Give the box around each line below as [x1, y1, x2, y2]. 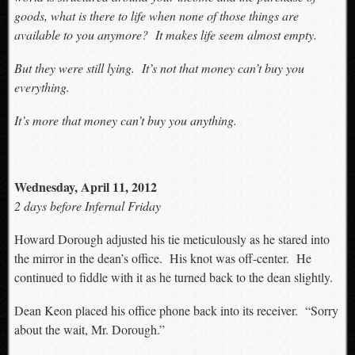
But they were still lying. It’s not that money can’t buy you [13, 59, 304, 76]
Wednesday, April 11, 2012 [13, 177, 157, 196]
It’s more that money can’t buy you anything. [13, 112, 237, 128]
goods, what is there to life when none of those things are [13, 7, 299, 24]
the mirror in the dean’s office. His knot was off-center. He [13, 250, 311, 266]
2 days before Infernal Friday [13, 197, 161, 214]
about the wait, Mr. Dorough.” [13, 321, 165, 338]
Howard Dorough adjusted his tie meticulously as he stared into [13, 231, 330, 247]
